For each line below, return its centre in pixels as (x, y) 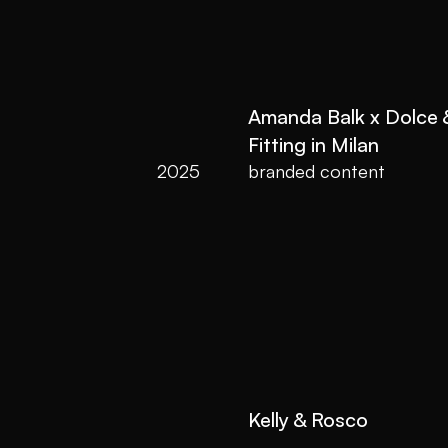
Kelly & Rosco (310, 419)
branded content (316, 171)
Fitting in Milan (313, 144)
